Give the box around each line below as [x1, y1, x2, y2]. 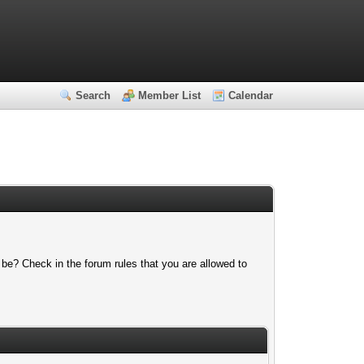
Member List [138, 89, 201, 102]
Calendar [228, 89, 274, 102]
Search [76, 89, 111, 102]
